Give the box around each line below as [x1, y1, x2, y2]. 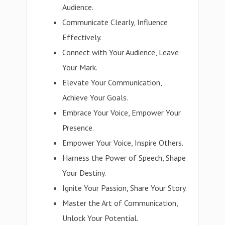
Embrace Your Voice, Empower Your [62, 107, 181, 118]
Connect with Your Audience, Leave [62, 47, 179, 57]
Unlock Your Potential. [62, 213, 139, 223]
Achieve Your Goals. [62, 92, 129, 102]
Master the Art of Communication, [62, 198, 178, 208]
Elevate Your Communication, [62, 77, 162, 87]
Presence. [62, 123, 94, 133]
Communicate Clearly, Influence [62, 17, 168, 27]
